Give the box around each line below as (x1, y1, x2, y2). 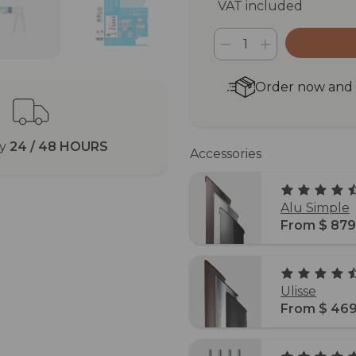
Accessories (190, 145, 261, 161)
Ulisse (281, 284, 316, 300)
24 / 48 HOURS (10, 139, 108, 155)
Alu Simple (281, 200, 350, 216)
